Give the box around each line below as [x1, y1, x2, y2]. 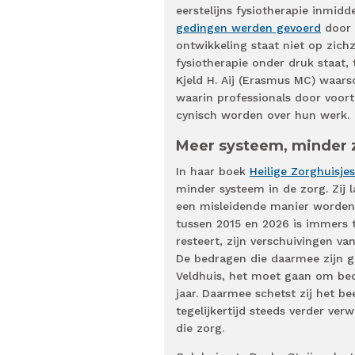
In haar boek [176, 165, 250, 178]
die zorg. [176, 322, 224, 335]
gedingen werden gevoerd [176, 21, 321, 35]
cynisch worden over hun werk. [176, 109, 349, 122]
